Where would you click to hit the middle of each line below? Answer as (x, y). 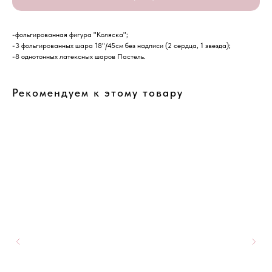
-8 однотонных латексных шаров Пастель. (79, 57)
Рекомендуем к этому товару (98, 93)
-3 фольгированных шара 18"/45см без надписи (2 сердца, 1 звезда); (121, 46)
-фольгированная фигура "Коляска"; (70, 35)
